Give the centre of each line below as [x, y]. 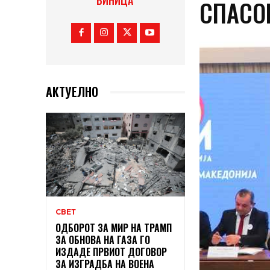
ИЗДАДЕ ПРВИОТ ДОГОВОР [111, 252]
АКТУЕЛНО [72, 92]
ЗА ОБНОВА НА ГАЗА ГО [103, 240]
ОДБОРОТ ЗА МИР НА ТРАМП [114, 228]
